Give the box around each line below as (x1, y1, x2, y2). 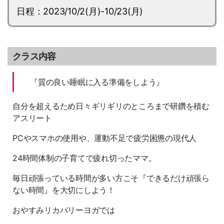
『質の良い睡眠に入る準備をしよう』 (30, 77, 164, 87)
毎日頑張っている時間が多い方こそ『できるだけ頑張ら (12, 173, 209, 183)
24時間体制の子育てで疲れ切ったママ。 (12, 153, 156, 163)
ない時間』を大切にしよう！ (12, 185, 115, 195)
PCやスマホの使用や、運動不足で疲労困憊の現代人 (12, 133, 197, 143)
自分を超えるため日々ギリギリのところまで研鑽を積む (12, 101, 210, 111)
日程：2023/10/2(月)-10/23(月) (16, 5, 143, 16)
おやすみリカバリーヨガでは (12, 205, 115, 215)
